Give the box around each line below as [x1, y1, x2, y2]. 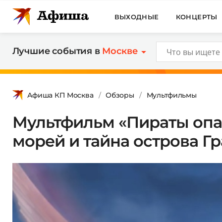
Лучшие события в [12, 46, 103, 56]
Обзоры [106, 90, 134, 100]
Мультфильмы [146, 90, 197, 100]
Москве [102, 46, 138, 56]
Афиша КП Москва [27, 90, 94, 100]
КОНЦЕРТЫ [175, 12, 218, 21]
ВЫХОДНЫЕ [114, 12, 159, 21]
